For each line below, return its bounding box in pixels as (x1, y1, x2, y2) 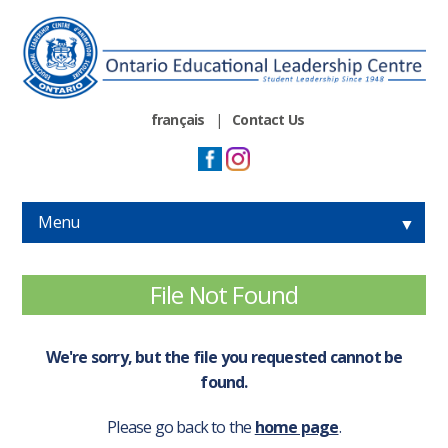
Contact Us (232, 109, 305, 129)
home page (254, 415, 339, 438)
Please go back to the (107, 415, 255, 438)
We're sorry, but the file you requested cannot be (45, 345, 403, 368)
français (150, 109, 205, 129)
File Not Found (149, 277, 299, 311)
